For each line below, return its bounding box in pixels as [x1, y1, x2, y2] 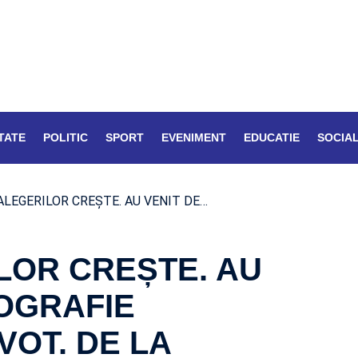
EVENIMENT [161, 131, 226, 144]
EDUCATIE [244, 131, 300, 144]
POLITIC [43, 131, 88, 144]
